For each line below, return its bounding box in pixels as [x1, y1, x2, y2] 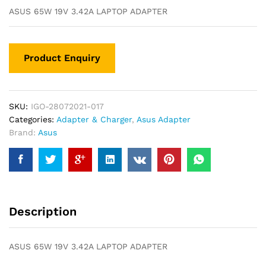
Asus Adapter [137, 114, 191, 124]
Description [9, 204, 77, 218]
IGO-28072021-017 [31, 101, 104, 111]
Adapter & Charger [56, 114, 132, 124]
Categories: [9, 114, 56, 124]
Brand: [9, 127, 38, 137]
